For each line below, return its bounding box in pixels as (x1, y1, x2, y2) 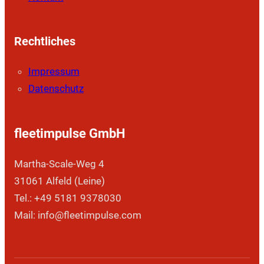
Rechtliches (14, 34, 75, 49)
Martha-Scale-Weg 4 (14, 158, 104, 170)
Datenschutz (28, 82, 84, 95)
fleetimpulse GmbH (14, 126, 126, 141)
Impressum (28, 65, 80, 78)
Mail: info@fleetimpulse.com (14, 209, 141, 222)
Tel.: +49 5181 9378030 (14, 192, 121, 204)
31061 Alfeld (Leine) (14, 175, 105, 187)
